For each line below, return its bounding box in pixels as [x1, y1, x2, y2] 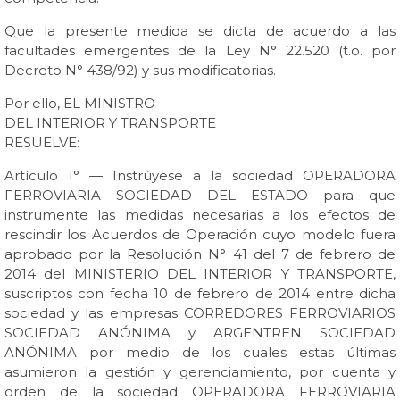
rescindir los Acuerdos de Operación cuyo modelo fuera [4, 226, 396, 243]
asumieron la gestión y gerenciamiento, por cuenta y [4, 363, 396, 380]
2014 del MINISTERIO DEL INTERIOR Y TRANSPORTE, [4, 265, 396, 282]
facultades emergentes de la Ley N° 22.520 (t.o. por [4, 42, 396, 59]
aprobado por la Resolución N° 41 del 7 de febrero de [4, 246, 396, 262]
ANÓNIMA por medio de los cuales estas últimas [4, 344, 396, 361]
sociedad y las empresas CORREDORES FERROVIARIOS [4, 304, 396, 321]
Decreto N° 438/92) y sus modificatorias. [4, 62, 276, 79]
